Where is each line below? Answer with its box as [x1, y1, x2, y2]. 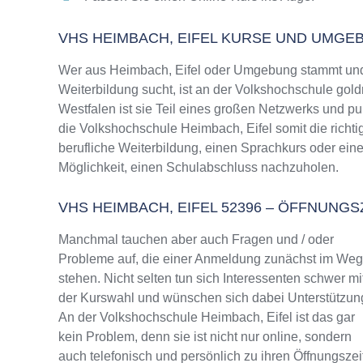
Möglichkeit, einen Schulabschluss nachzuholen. [58, 160, 339, 174]
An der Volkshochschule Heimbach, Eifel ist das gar [58, 310, 355, 324]
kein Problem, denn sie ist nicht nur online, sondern [58, 330, 352, 344]
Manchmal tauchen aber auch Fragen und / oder [58, 233, 334, 246]
